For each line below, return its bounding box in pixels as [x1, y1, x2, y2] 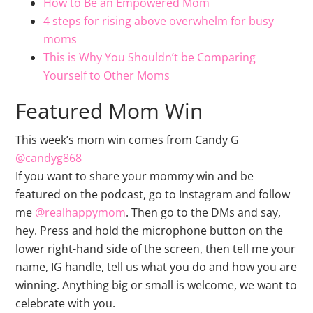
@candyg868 [15, 150, 82, 166]
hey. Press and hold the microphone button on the [15, 222, 284, 238]
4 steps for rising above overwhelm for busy [43, 13, 275, 29]
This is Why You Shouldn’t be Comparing [43, 49, 256, 65]
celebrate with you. [15, 295, 116, 311]
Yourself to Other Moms [43, 67, 170, 83]
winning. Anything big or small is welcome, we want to [15, 277, 298, 293]
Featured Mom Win [15, 96, 203, 125]
